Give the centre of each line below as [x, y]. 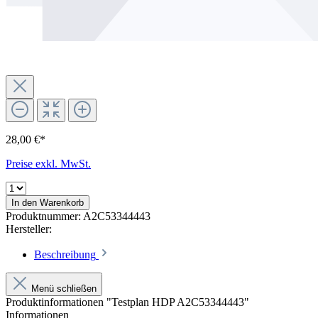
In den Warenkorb [48, 202]
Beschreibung [65, 254]
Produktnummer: [44, 216]
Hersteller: [29, 229]
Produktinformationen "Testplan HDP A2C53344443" [127, 302]
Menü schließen [64, 288]
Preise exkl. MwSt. [48, 163]
